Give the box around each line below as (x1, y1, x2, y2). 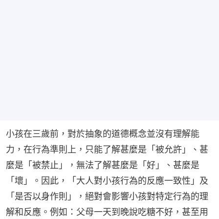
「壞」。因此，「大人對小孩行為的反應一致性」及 (6, 175, 208, 186)
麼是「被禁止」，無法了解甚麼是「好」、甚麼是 (6, 160, 199, 171)
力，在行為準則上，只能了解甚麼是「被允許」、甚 (6, 144, 208, 155)
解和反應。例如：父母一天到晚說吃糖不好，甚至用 (6, 207, 208, 218)
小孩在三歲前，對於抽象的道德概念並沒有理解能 (6, 129, 199, 139)
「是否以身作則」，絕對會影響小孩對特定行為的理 (6, 191, 208, 202)
